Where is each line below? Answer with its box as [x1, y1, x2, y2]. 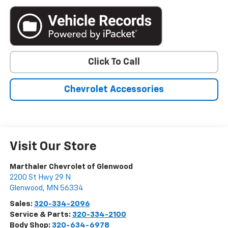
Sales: [9, 199, 34, 208]
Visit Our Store [9, 140, 97, 153]
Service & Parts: [9, 210, 72, 218]
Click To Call [88, 57, 140, 67]
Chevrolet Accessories [64, 84, 164, 94]
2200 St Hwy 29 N [9, 173, 71, 181]
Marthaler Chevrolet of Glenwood [9, 162, 133, 170]
